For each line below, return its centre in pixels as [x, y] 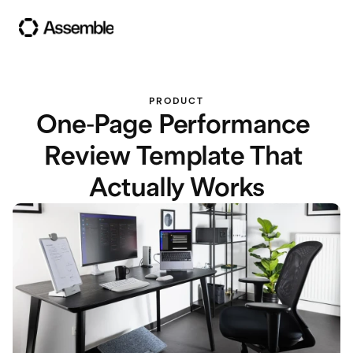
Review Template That [173, 156]
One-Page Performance [173, 124]
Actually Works [176, 188]
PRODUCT [176, 101]
